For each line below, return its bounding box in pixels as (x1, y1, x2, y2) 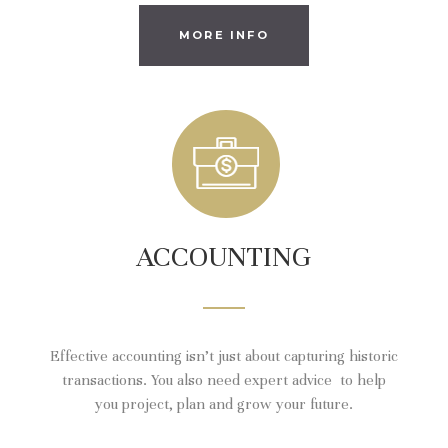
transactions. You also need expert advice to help (62, 370, 386, 389)
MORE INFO (179, 27, 269, 42)
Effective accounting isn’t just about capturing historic (50, 346, 398, 365)
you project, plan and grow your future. (95, 394, 353, 413)
